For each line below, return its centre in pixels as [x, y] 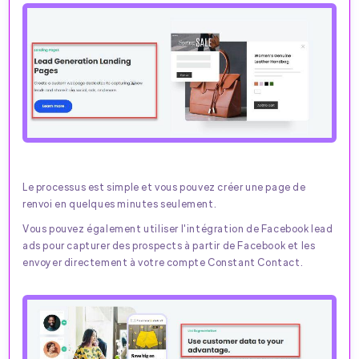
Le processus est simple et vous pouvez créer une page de [164, 186]
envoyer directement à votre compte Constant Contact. [163, 262]
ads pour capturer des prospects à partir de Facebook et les [169, 245]
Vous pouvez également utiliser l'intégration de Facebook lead [178, 228]
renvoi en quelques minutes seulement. [120, 203]
